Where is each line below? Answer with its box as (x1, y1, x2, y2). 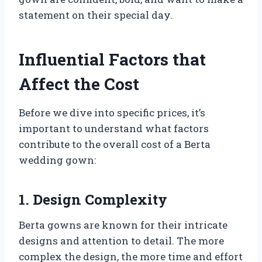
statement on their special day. (19, 8, 173, 22)
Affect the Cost (19, 73, 139, 95)
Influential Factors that (19, 49, 206, 71)
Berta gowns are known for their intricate (19, 218, 227, 232)
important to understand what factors (19, 122, 209, 136)
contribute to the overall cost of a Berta (19, 137, 211, 151)
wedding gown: (19, 153, 96, 167)
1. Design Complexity (19, 190, 167, 209)
